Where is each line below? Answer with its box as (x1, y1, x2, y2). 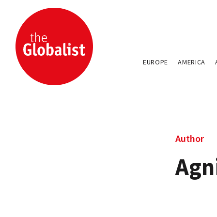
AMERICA (178, 58, 206, 66)
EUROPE (142, 58, 169, 66)
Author (175, 132, 204, 144)
